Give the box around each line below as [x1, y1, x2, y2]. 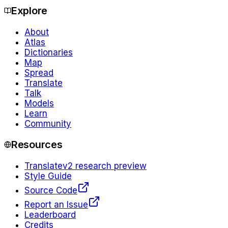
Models [24, 98, 54, 108]
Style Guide [24, 171, 72, 182]
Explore [11, 4, 47, 17]
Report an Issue [24, 199, 88, 210]
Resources [11, 138, 63, 151]
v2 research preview [63, 161, 147, 172]
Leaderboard [24, 210, 76, 220]
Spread [24, 67, 53, 78]
